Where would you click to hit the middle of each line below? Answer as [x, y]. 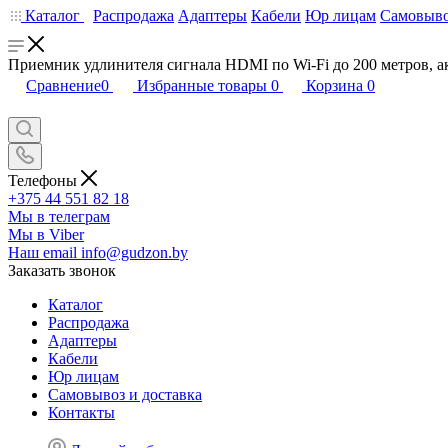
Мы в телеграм [59, 216]
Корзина [334, 85]
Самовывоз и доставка [125, 394]
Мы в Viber [46, 234]
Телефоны [44, 180]
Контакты [81, 412]
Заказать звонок [62, 270]
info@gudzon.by [134, 252]
